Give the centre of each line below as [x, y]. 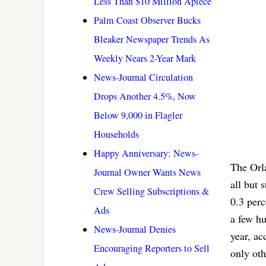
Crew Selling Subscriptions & [152, 191]
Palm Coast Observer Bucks [147, 20]
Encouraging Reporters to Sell [152, 248]
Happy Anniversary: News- [146, 153]
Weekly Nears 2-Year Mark [145, 58]
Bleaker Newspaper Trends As [152, 39]
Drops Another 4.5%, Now [145, 96]
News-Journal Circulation [143, 77]
